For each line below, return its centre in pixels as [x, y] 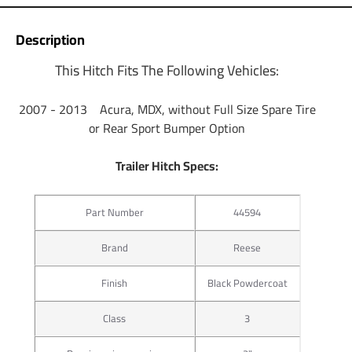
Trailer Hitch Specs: [167, 165]
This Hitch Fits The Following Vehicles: [167, 70]
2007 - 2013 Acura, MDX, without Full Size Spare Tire [167, 109]
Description [50, 39]
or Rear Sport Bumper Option [167, 128]
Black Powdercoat [247, 282]
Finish [115, 282]
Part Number [114, 212]
